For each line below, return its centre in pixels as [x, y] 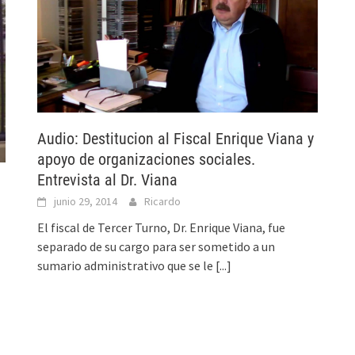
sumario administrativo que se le [127, 266]
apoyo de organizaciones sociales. [147, 160]
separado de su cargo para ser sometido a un [157, 247]
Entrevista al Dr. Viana [108, 180]
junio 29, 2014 [86, 202]
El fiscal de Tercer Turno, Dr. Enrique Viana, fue [162, 228]
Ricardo [163, 202]
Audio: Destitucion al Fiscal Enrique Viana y [176, 139]
